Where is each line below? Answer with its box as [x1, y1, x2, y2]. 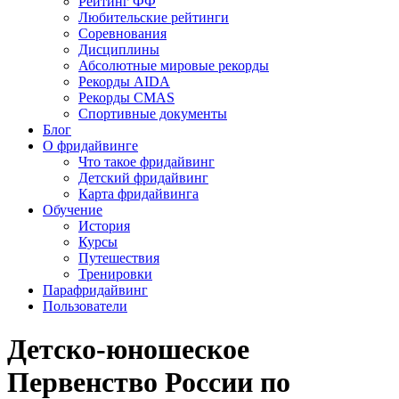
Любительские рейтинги [78, 10, 229, 25]
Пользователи [43, 298, 127, 313]
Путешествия [78, 250, 159, 265]
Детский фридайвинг [78, 170, 208, 185]
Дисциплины [78, 42, 159, 57]
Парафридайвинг [43, 282, 148, 297]
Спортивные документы [78, 106, 227, 121]
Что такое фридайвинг [78, 154, 215, 169]
